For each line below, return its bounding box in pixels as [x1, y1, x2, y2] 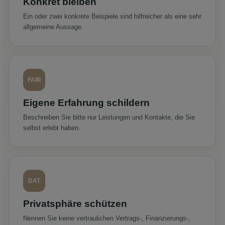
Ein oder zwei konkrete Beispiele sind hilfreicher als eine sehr [23, 12, 201, 20]
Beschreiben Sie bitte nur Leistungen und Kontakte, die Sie [23, 113, 195, 121]
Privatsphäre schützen [23, 198, 127, 209]
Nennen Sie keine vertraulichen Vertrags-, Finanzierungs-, [23, 214, 190, 222]
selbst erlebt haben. [23, 124, 80, 132]
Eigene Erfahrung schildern [23, 97, 150, 108]
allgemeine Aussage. [23, 23, 83, 31]
